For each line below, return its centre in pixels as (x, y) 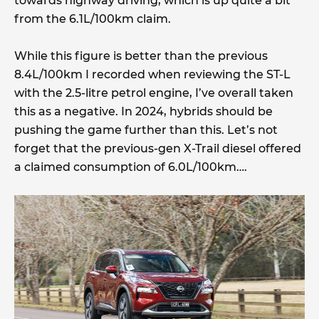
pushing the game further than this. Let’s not (146, 130)
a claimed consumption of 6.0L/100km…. (131, 167)
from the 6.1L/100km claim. (93, 19)
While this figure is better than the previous (141, 56)
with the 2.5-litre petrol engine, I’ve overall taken (154, 93)
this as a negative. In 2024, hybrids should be (143, 111)
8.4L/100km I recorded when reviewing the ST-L (152, 74)
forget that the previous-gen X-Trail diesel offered (158, 148)
